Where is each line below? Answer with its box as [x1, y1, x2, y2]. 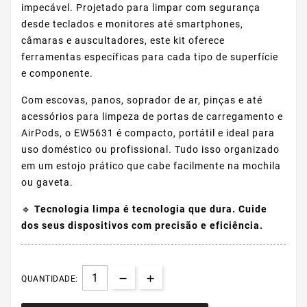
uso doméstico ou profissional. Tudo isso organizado [21, 144, 280, 156]
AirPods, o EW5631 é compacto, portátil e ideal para [21, 127, 275, 139]
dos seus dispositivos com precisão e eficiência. [21, 220, 263, 232]
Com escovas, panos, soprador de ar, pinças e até [21, 95, 262, 106]
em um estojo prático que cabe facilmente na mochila [21, 160, 281, 172]
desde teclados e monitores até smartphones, [21, 19, 243, 30]
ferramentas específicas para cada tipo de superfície [21, 51, 278, 63]
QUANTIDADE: [21, 274, 78, 284]
